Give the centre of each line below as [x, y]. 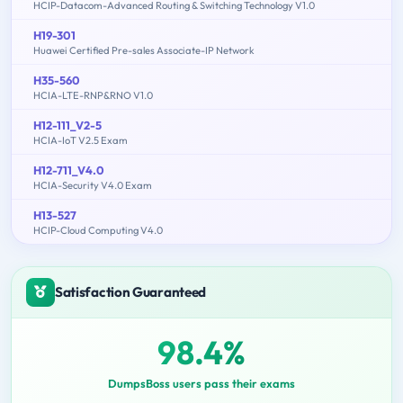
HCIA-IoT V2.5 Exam [81, 140]
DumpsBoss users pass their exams [201, 383]
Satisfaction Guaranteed [131, 291]
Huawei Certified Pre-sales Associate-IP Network [144, 50]
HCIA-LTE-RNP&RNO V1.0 [93, 95]
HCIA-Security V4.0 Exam [93, 185]
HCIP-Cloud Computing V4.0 [98, 230]
